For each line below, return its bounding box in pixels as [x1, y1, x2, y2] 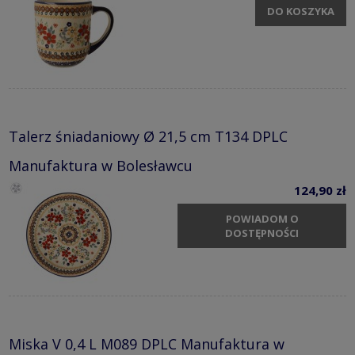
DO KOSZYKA [267, 3, 334, 18]
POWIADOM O [225, 211, 299, 226]
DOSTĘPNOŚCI [225, 225, 299, 240]
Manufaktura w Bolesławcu [9, 156, 193, 176]
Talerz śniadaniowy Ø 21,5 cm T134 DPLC [9, 127, 288, 147]
